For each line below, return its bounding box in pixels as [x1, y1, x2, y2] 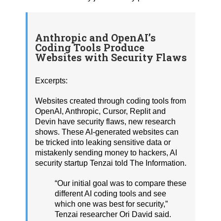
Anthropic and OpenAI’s [35, 31, 156, 44]
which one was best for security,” [55, 199, 168, 208]
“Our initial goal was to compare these [55, 179, 186, 187]
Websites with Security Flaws [35, 51, 187, 64]
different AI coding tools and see [55, 189, 166, 198]
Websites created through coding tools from [35, 96, 186, 105]
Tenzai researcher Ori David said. [55, 210, 171, 219]
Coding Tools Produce [35, 41, 145, 54]
